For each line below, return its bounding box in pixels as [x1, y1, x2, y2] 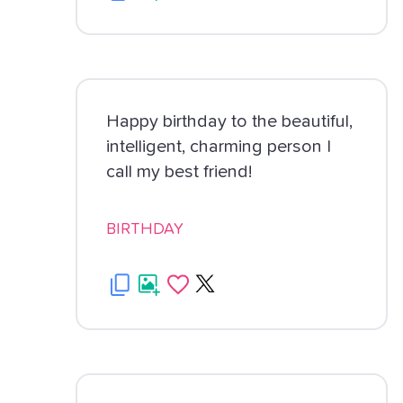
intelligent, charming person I [106, 138, 332, 156]
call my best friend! [106, 163, 253, 181]
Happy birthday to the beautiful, [106, 112, 354, 130]
